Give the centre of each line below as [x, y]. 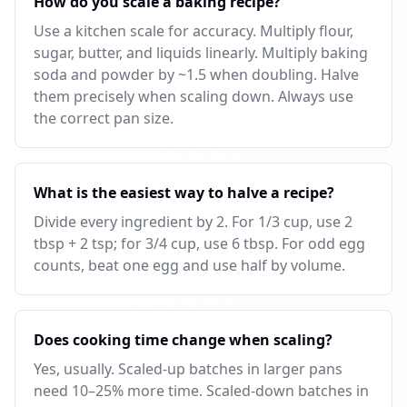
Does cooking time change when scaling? [183, 340]
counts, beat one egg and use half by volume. [189, 265]
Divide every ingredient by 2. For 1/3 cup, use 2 [193, 222]
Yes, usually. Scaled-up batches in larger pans [188, 369]
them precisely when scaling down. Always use [194, 96]
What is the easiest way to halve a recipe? [184, 193]
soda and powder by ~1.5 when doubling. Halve [196, 74]
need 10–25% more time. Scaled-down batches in [201, 391]
